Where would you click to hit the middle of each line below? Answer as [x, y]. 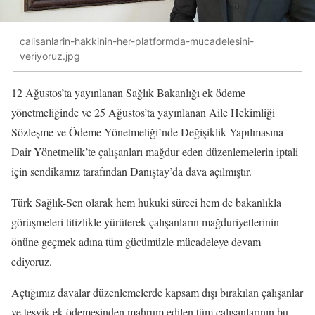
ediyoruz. [32, 261]
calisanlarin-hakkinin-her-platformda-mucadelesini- [137, 41]
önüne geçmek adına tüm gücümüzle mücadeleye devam [136, 241]
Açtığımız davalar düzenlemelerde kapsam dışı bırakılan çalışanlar [157, 292]
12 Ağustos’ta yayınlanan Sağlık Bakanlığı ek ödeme [128, 92]
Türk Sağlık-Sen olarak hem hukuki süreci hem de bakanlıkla [146, 202]
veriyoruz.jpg [50, 56]
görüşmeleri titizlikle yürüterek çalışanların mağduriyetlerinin [145, 221]
